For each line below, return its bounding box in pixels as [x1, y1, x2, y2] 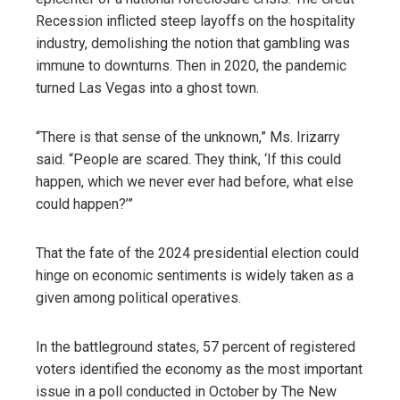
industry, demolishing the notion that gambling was [36, 34, 350, 52]
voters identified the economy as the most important [36, 360, 362, 378]
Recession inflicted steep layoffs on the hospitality [36, 12, 355, 29]
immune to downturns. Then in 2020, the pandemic [36, 56, 346, 74]
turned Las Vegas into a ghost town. [36, 79, 259, 96]
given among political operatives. [36, 288, 241, 306]
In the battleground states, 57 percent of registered [36, 337, 355, 355]
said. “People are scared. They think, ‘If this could [36, 150, 341, 168]
